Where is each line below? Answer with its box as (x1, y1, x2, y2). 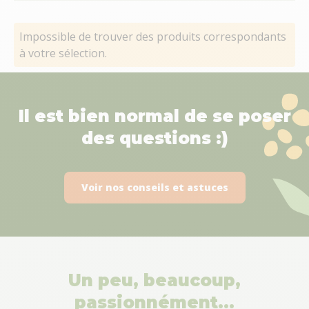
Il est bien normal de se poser (18, 106, 291, 126)
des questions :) (81, 128, 228, 148)
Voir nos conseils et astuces (81, 181, 228, 194)
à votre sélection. (19, 46, 107, 61)
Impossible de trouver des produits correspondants (19, 29, 286, 44)
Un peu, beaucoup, (68, 270, 241, 290)
